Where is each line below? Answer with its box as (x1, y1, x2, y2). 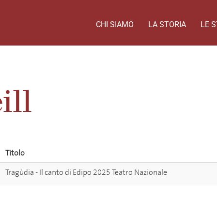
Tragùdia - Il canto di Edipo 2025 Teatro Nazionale (5, 167, 167, 178)
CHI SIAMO (96, 20, 134, 29)
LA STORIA (148, 20, 186, 29)
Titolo (5, 148, 25, 158)
